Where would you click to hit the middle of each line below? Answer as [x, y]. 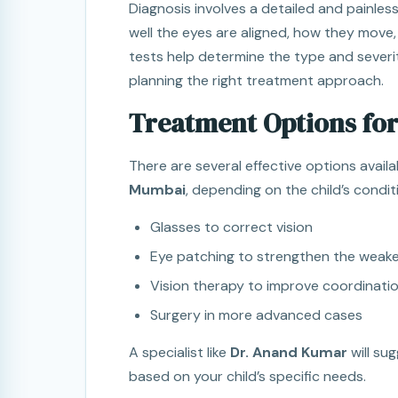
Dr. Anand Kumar [289, 353]
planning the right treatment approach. [256, 81]
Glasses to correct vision [231, 227]
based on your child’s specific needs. [247, 377]
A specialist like [179, 353]
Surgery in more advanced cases [256, 315]
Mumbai [157, 190]
